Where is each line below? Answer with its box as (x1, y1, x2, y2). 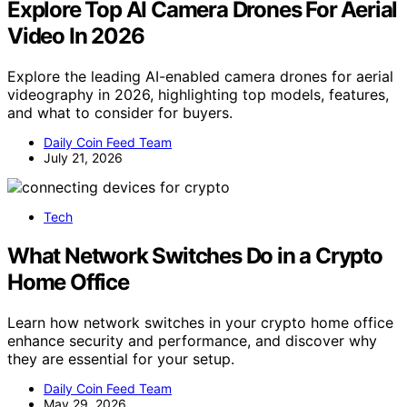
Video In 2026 (7, 23, 144, 50)
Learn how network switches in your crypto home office (7, 313, 393, 333)
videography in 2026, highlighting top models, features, (7, 85, 389, 104)
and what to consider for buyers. (7, 104, 233, 123)
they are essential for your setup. (7, 350, 234, 369)
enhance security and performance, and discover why (7, 332, 377, 351)
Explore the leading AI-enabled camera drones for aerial (7, 67, 393, 86)
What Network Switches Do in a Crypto (7, 243, 382, 270)
